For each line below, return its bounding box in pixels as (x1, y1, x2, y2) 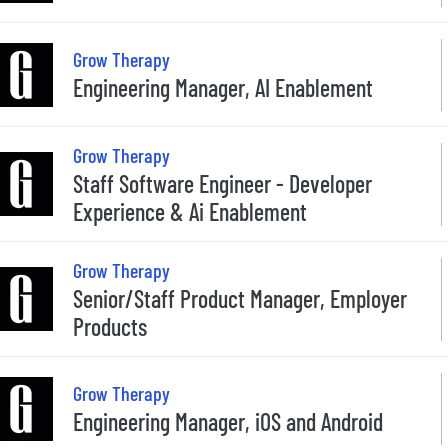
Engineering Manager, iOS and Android (73, 407, 383, 437)
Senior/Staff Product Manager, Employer (73, 283, 407, 313)
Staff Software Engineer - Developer (73, 168, 372, 198)
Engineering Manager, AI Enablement (73, 73, 373, 103)
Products (73, 311, 147, 341)
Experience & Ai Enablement (73, 196, 307, 226)
